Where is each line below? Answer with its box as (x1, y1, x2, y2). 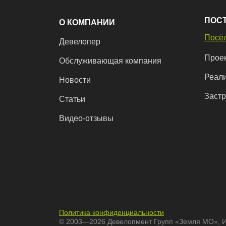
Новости (59, 76, 91, 84)
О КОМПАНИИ (59, 18, 115, 27)
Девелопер (59, 37, 100, 46)
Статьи (59, 95, 85, 103)
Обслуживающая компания (59, 56, 161, 65)
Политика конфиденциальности (59, 208, 164, 216)
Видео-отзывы (59, 114, 114, 123)
